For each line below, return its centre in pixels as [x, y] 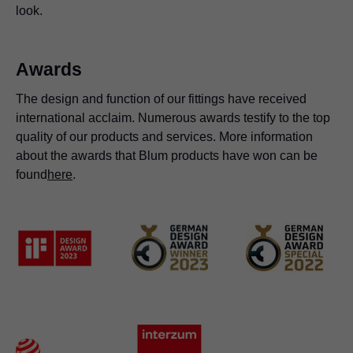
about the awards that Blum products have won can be [167, 156]
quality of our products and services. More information [164, 137]
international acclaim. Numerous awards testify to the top [173, 118]
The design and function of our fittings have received [161, 99]
